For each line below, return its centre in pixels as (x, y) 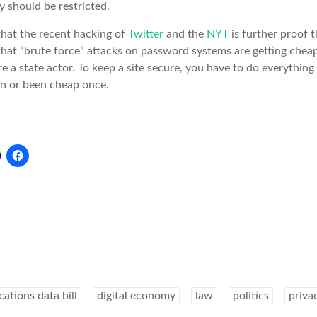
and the (185, 34)
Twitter (146, 34)
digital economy (136, 296)
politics (251, 296)
